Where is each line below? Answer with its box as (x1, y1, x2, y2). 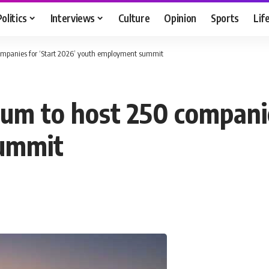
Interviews (50, 11, 95, 25)
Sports (211, 11, 240, 25)
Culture (118, 11, 150, 25)
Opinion (164, 11, 197, 25)
